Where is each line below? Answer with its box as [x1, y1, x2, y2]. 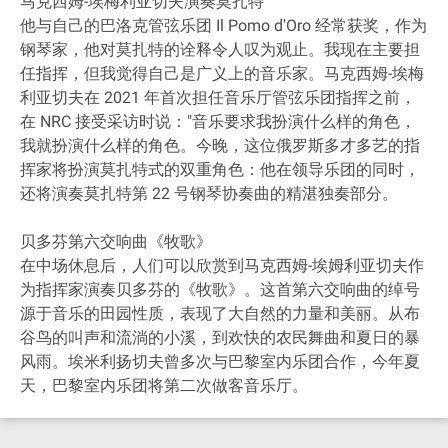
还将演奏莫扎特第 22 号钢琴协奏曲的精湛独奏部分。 [20, 184, 398, 203]
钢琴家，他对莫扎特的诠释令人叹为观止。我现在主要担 [20, 40, 420, 59]
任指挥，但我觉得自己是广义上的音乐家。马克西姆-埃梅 [20, 64, 424, 83]
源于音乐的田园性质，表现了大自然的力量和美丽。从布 [20, 304, 420, 323]
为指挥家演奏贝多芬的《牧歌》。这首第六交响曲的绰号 [20, 280, 420, 299]
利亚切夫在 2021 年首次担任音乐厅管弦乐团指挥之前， [20, 88, 416, 107]
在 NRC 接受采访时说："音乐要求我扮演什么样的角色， [20, 112, 416, 131]
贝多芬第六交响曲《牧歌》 [20, 232, 212, 251]
